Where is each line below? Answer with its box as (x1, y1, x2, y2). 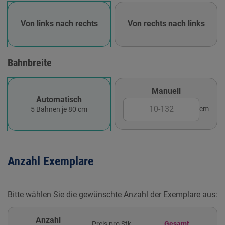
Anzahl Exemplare (8, 154, 93, 168)
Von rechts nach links (127, 18, 205, 28)
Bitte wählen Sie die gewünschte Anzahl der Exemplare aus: (8, 189, 217, 199)
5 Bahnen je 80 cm (31, 105, 87, 114)
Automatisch (36, 94, 82, 104)
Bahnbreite (8, 57, 52, 69)
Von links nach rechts (20, 18, 98, 28)
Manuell (151, 86, 181, 96)
